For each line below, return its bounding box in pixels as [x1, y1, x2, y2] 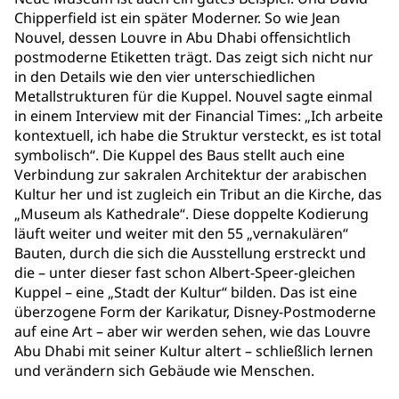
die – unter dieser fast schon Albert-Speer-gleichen [14, 263, 355, 282]
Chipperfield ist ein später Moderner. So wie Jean [14, 8, 340, 28]
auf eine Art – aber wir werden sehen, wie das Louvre [14, 322, 370, 341]
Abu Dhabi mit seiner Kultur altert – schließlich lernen [14, 341, 373, 361]
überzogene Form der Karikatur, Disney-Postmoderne [14, 302, 376, 322]
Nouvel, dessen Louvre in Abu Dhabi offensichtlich [14, 28, 351, 47]
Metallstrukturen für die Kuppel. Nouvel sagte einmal [14, 86, 372, 106]
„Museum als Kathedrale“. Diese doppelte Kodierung [14, 204, 369, 224]
